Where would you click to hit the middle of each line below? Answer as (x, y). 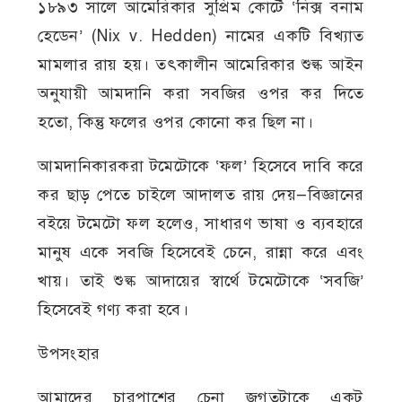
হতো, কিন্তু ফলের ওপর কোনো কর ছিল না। (176, 122)
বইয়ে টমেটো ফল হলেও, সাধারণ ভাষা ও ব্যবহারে (201, 223)
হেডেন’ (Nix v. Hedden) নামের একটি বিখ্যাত (201, 35)
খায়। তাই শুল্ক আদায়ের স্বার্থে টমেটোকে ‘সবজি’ (201, 280)
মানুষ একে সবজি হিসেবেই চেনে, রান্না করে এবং (201, 252)
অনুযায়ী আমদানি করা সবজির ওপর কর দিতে (201, 93)
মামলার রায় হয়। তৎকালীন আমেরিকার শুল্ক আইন (201, 64)
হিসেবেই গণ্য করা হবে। (114, 309)
